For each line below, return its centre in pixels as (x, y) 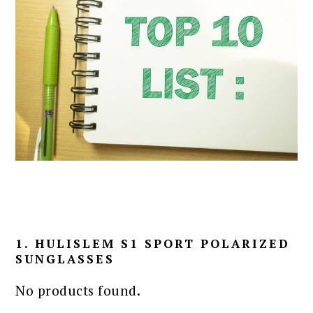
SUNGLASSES (65, 259)
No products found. (78, 290)
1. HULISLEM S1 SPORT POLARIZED (153, 243)
